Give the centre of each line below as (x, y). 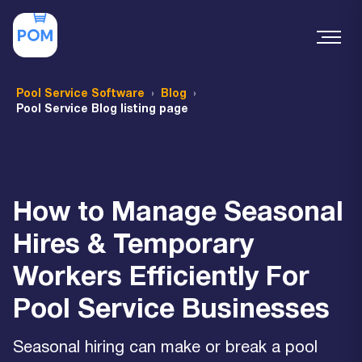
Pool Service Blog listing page (102, 109)
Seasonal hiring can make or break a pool (165, 348)
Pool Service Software (80, 94)
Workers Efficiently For (161, 278)
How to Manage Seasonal (178, 214)
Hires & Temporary (133, 246)
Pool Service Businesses (171, 311)
